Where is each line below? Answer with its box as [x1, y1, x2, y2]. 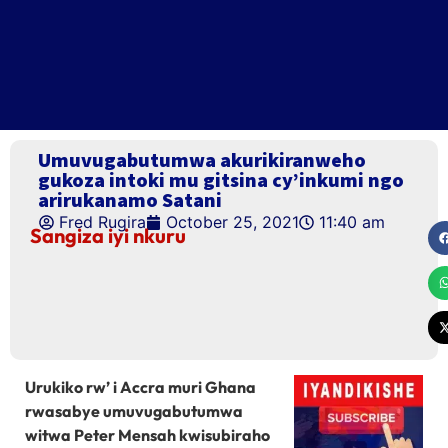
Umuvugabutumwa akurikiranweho [38, 147, 366, 172]
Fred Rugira [59, 212, 146, 232]
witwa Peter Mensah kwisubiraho [25, 425, 270, 446]
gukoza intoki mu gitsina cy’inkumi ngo [38, 167, 404, 192]
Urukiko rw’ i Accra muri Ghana [25, 377, 256, 398]
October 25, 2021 [166, 212, 299, 232]
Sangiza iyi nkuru [30, 223, 186, 248]
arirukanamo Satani [38, 187, 222, 212]
